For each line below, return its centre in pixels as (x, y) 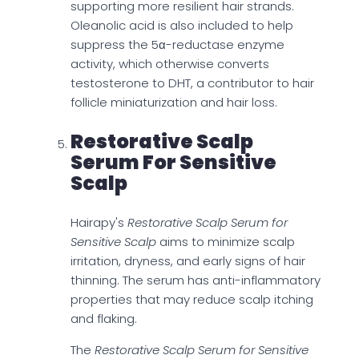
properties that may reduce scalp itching (192, 300)
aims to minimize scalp (226, 242)
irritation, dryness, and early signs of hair (188, 261)
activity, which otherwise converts (170, 64)
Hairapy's (99, 223)
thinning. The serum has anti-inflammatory (196, 280)
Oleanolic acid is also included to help (182, 26)
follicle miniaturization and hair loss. (174, 103)
